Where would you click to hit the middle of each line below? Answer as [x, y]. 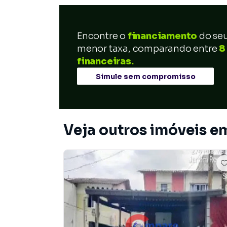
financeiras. [105, 61]
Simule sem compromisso [145, 76]
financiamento [162, 35]
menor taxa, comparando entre [147, 48]
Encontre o [102, 35]
